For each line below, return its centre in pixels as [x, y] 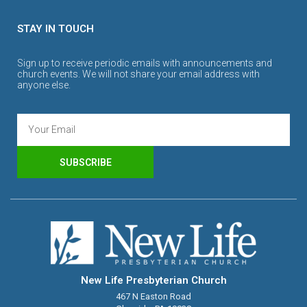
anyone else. [44, 85]
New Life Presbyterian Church [153, 281]
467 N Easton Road [153, 296]
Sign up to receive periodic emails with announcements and [145, 63]
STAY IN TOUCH [56, 29]
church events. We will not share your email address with [138, 74]
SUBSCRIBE [85, 162]
